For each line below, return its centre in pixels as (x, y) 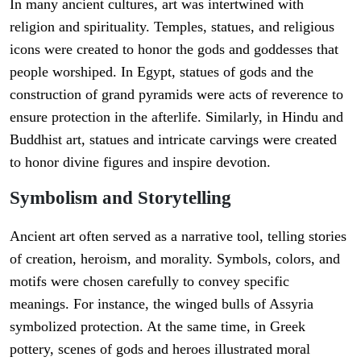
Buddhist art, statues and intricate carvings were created (173, 140)
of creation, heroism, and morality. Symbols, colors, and (175, 259)
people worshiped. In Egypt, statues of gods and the (162, 72)
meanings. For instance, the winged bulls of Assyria (162, 304)
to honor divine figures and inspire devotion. (140, 162)
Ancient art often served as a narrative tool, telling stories (178, 237)
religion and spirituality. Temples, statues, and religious (172, 27)
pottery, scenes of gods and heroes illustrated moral (160, 349)
